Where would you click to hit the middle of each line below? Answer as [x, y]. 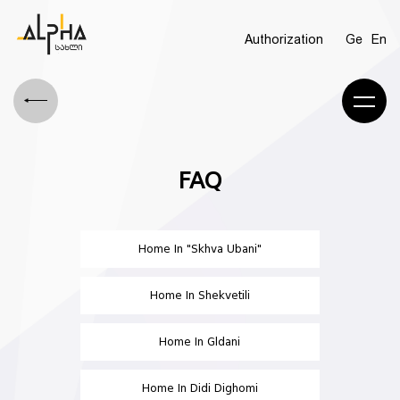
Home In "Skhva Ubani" [200, 249]
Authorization [284, 39]
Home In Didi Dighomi [200, 388]
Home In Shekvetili [200, 295]
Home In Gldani [200, 342]
